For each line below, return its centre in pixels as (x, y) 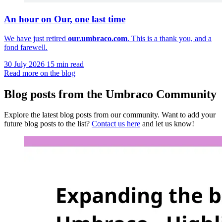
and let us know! (167, 124)
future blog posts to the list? (48, 124)
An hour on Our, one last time (65, 19)
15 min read (65, 64)
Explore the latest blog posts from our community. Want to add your (110, 115)
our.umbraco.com (98, 38)
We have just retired (36, 38)
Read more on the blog (40, 73)
